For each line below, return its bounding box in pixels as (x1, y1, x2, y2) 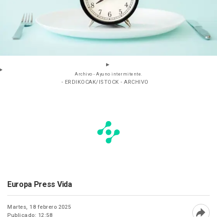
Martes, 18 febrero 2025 (7, 203, 71, 212)
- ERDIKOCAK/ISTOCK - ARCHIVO (61, 78, 149, 87)
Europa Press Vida (7, 179, 72, 191)
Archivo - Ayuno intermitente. (75, 71, 142, 78)
